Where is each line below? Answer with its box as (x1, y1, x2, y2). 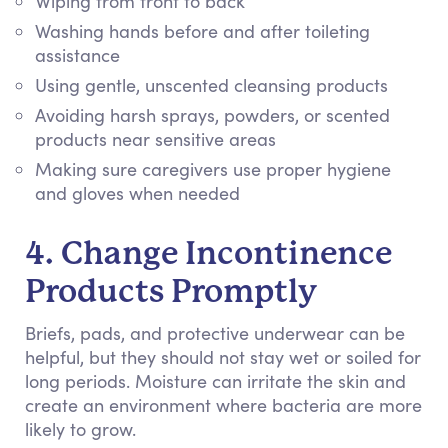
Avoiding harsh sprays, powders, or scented (35, 103, 390, 127)
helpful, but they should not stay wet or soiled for (25, 345, 421, 369)
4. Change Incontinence (25, 235, 392, 272)
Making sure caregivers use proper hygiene (35, 157, 391, 181)
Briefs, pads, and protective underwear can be (25, 321, 405, 345)
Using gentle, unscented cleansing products (35, 73, 388, 97)
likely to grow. (25, 417, 136, 441)
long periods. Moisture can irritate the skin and (25, 369, 406, 393)
